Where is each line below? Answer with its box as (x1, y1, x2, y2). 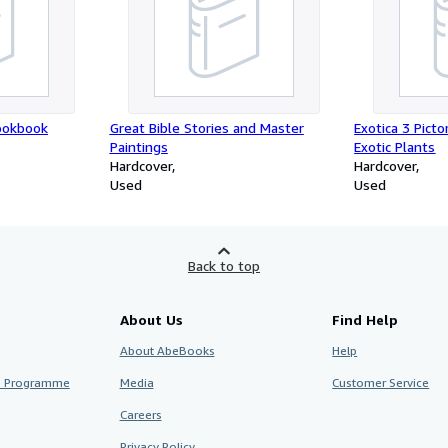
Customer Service (332, 375, 430, 390)
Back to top (188, 257, 260, 274)
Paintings (109, 138, 168, 155)
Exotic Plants (354, 138, 436, 155)
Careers (119, 407, 162, 422)
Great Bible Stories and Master (109, 119, 304, 136)
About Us (119, 311, 183, 328)
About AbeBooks (119, 343, 215, 358)
